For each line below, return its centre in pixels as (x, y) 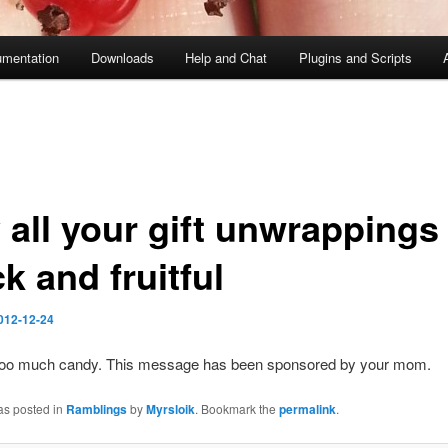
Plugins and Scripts (355, 58)
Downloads (122, 58)
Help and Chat (226, 58)
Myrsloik (170, 409)
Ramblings (96, 409)
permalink (307, 409)
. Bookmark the (236, 409)
